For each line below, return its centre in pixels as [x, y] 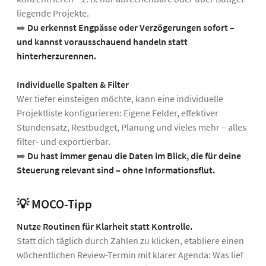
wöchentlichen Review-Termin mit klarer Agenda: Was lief [130, 255]
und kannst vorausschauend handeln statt [102, 42]
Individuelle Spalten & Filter [73, 85]
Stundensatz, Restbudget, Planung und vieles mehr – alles [132, 127]
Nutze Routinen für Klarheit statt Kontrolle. [104, 227]
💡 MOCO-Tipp [54, 205]
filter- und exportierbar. [64, 142]
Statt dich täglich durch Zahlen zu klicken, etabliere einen [130, 241]
